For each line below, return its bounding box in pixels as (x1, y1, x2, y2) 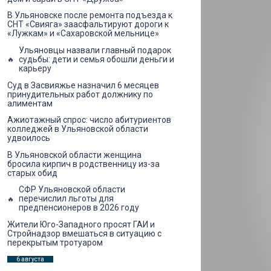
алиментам (7, 98, 53, 108)
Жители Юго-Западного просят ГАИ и (7, 219, 155, 229)
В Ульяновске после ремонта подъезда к (7, 10, 172, 21)
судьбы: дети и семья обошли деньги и (19, 54, 174, 64)
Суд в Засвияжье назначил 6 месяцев (7, 80, 159, 90)
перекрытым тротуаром (7, 237, 103, 247)
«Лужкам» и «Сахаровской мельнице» (7, 28, 159, 39)
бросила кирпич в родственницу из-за (7, 158, 160, 169)
